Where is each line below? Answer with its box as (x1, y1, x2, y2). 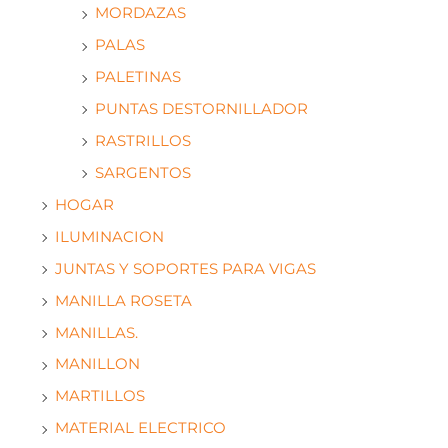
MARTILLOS (55, 387, 145, 406)
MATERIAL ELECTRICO (55, 419, 226, 438)
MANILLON (55, 355, 140, 374)
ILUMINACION (55, 227, 164, 246)
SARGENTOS (95, 163, 191, 182)
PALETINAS (95, 68, 181, 87)
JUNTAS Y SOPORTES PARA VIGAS (55, 259, 316, 278)
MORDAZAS (95, 4, 186, 23)
